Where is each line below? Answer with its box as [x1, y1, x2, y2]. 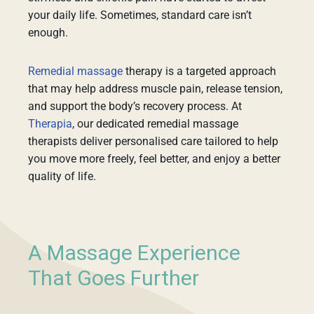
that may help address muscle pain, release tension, [28, 82, 282, 95]
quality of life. [28, 170, 96, 183]
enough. [28, 26, 68, 39]
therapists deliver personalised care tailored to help [28, 135, 278, 148]
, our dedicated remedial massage [72, 117, 238, 130]
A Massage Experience [28, 238, 240, 269]
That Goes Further [28, 264, 199, 294]
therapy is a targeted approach [123, 64, 276, 78]
